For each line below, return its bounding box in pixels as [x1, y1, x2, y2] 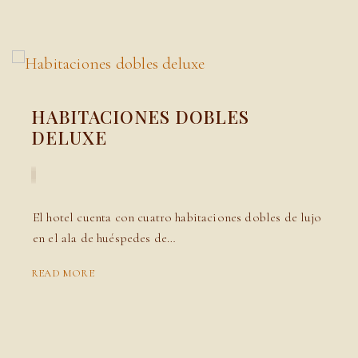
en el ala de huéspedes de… [33, 230, 177, 247]
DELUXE [31, 125, 107, 150]
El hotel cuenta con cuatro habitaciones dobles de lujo [33, 209, 322, 226]
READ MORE [31, 267, 94, 280]
